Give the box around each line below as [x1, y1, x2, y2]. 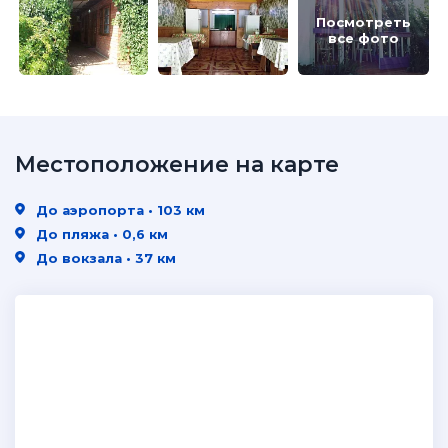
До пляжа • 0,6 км [32, 226, 168, 242]
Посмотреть [316, 14, 412, 30]
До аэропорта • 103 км [32, 202, 205, 218]
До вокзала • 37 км [32, 250, 176, 266]
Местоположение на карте [15, 151, 339, 178]
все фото [328, 30, 400, 46]
